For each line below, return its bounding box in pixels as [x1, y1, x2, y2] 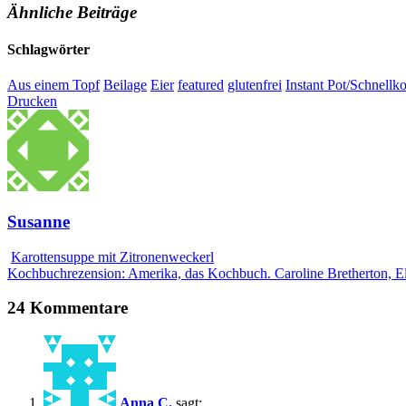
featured [178, 77, 224, 93]
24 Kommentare [7, 298, 128, 318]
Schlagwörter [7, 41, 90, 57]
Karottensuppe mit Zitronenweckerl [11, 248, 214, 265]
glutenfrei [227, 77, 282, 93]
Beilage [103, 77, 147, 93]
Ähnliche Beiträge [7, 2, 137, 22]
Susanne [7, 211, 70, 231]
